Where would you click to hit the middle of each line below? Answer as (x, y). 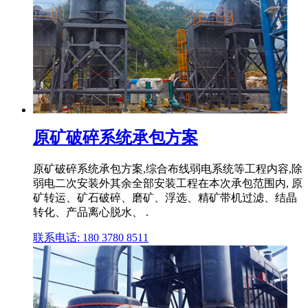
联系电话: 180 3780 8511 (91, 238)
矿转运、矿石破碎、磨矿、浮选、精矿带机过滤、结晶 (165, 198)
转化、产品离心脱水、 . (91, 212)
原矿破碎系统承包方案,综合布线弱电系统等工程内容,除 (168, 169)
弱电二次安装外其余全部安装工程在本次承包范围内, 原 (168, 184)
